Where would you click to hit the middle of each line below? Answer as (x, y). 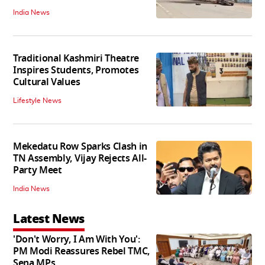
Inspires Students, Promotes (76, 71)
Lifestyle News (37, 101)
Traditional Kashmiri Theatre (76, 59)
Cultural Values (47, 83)
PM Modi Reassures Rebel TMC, (82, 252)
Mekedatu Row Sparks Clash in (80, 147)
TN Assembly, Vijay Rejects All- (80, 159)
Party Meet (38, 171)
